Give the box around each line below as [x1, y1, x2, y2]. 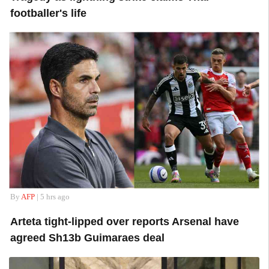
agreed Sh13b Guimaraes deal [10, 232, 165, 244]
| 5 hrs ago [34, 193, 70, 202]
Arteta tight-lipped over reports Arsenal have [10, 216, 239, 228]
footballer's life [10, 7, 86, 19]
